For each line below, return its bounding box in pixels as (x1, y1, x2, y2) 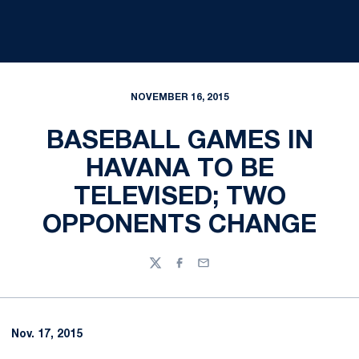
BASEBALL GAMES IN (46, 130, 313, 153)
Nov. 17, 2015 (11, 329, 83, 340)
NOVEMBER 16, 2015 (130, 93, 229, 102)
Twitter (148, 264, 188, 276)
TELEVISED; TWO (73, 186, 286, 209)
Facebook (172, 264, 228, 276)
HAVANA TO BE (85, 158, 274, 181)
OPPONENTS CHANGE (42, 214, 317, 237)
